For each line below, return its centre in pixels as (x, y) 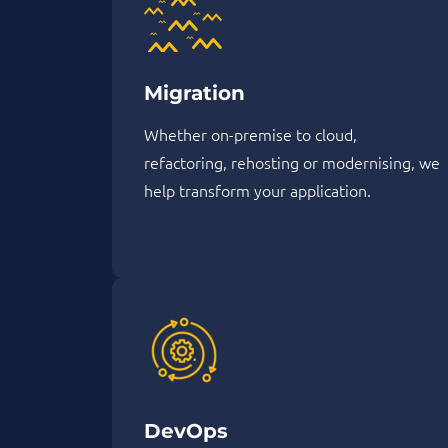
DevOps (186, 431)
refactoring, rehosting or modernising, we (292, 162)
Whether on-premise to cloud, (250, 134)
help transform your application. (257, 190)
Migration (194, 93)
